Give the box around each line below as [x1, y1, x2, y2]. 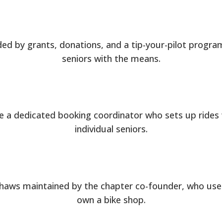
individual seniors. [74, 123, 148, 135]
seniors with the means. [61, 52, 161, 64]
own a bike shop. [76, 193, 146, 206]
